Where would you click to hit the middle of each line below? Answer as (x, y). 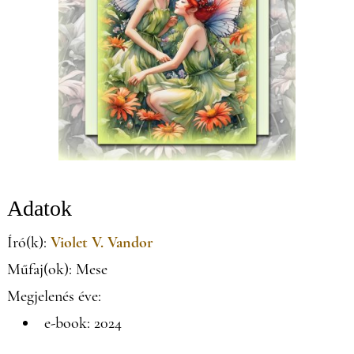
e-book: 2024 (83, 323)
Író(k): (28, 242)
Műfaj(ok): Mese (57, 269)
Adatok (39, 208)
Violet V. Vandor (102, 242)
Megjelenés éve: (54, 296)
